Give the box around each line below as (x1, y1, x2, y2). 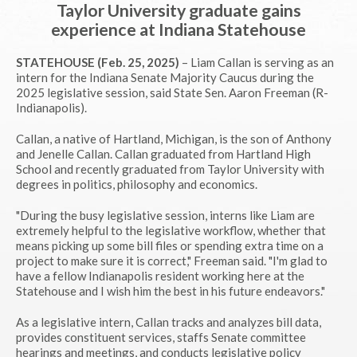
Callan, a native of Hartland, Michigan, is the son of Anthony (16, 131, 331, 146)
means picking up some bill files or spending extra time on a (16, 238, 324, 253)
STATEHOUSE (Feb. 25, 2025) (16, 55, 179, 69)
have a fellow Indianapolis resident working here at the (16, 269, 304, 283)
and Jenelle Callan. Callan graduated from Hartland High (16, 147, 311, 161)
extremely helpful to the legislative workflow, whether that (16, 223, 326, 237)
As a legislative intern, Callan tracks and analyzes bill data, (16, 315, 321, 329)
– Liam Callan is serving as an (179, 55, 334, 69)
